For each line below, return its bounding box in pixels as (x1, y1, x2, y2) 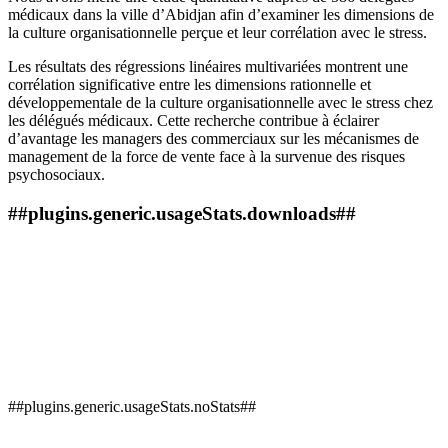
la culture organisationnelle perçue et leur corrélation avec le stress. (8, 24, 427, 42)
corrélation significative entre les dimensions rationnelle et (8, 76, 371, 94)
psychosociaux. (8, 166, 105, 184)
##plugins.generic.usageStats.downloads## (8, 203, 356, 225)
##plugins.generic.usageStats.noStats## (8, 397, 256, 415)
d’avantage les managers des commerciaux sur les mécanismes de (8, 130, 419, 148)
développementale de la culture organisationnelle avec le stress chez (8, 94, 433, 112)
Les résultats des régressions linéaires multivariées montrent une (8, 58, 408, 76)
